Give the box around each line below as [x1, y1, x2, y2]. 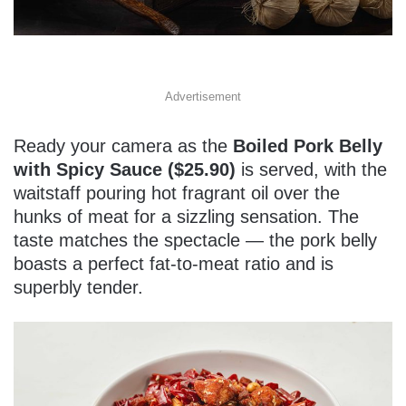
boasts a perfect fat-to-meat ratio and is [14, 253, 333, 274]
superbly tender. [14, 276, 143, 297]
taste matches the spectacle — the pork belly [14, 229, 377, 250]
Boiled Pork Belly [233, 135, 382, 156]
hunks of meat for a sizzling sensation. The [14, 206, 359, 227]
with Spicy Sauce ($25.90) [14, 159, 236, 179]
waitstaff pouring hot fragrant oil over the [14, 182, 340, 203]
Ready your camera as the [14, 135, 233, 156]
